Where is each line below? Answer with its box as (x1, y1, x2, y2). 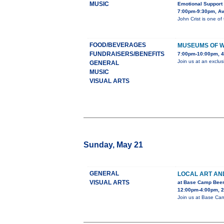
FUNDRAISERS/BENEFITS (89, 50, 164, 58)
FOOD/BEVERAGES (89, 41, 146, 49)
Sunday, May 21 (83, 140, 143, 149)
